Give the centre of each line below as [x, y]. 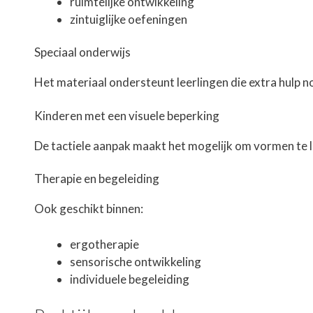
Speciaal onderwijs [82, 52]
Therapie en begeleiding [97, 179]
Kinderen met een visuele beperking [127, 115]
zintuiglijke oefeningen [129, 19]
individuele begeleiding [130, 279]
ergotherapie [104, 244]
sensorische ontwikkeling [136, 261]
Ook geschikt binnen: [89, 209]
